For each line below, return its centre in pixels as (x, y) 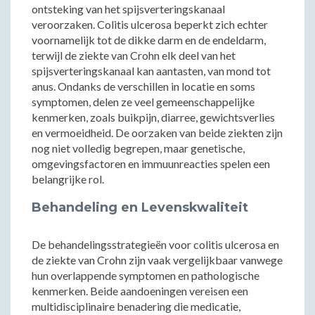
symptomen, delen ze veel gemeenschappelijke (143, 102)
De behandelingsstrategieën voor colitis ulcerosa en (155, 244)
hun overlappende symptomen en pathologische (146, 275)
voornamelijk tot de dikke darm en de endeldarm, (149, 40)
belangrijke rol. (68, 179)
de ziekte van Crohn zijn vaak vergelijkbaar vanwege (157, 260)
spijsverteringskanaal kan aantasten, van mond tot (151, 71)
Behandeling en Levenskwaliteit (140, 207)
